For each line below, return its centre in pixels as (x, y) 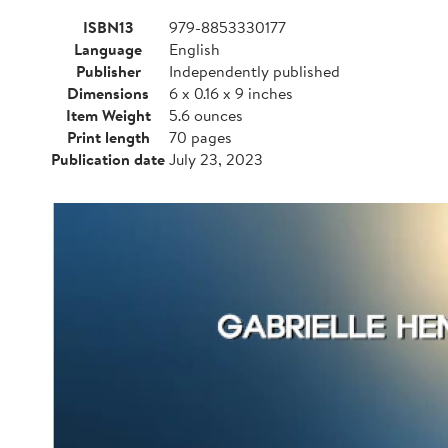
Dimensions (108, 93)
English (194, 49)
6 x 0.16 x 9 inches (231, 93)
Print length (108, 137)
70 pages (200, 137)
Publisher (108, 71)
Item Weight (108, 115)
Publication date (108, 159)
